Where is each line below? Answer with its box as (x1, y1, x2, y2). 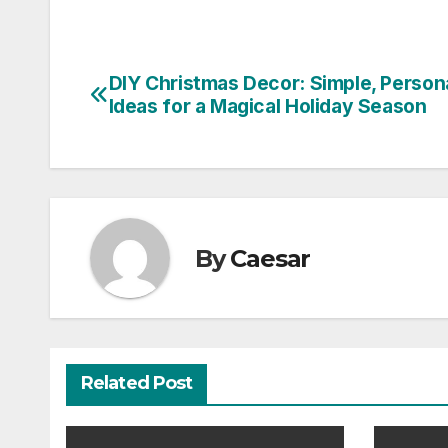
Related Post (81, 372, 193, 395)
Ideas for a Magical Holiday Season (108, 94, 427, 119)
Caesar (230, 243, 311, 273)
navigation (89, 113, 251, 153)
